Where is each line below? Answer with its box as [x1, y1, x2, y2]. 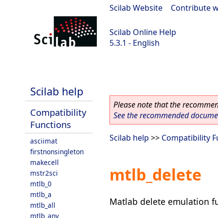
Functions [30, 118, 71, 130]
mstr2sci [30, 168, 58, 178]
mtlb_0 [30, 179, 52, 188]
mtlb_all [30, 200, 55, 210]
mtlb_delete [109, 164, 201, 185]
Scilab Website [109, 2, 163, 13]
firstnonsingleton [30, 147, 84, 156]
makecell [30, 158, 59, 167]
